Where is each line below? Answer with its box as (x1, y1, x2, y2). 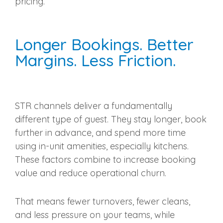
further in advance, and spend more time (15, 127, 186, 139)
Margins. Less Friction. (15, 50, 176, 71)
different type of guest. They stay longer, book (15, 113, 207, 125)
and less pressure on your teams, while (15, 209, 175, 221)
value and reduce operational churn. (15, 167, 166, 179)
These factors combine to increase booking (15, 154, 196, 166)
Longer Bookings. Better (15, 34, 194, 55)
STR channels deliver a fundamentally (15, 100, 172, 112)
